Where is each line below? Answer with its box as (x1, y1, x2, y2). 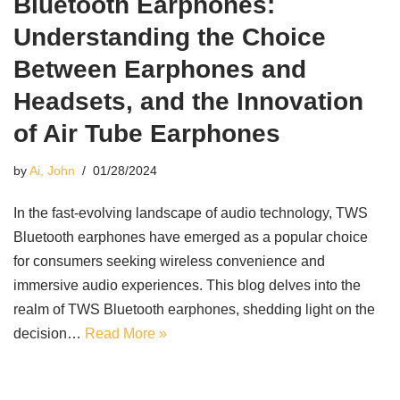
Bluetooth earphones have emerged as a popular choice (13, 229, 368, 245)
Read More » (85, 326, 167, 341)
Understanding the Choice (13, 23, 326, 51)
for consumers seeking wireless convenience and (13, 254, 325, 269)
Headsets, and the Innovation (13, 87, 363, 115)
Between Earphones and (13, 55, 306, 83)
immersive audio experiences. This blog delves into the (13, 278, 361, 293)
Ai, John (29, 163, 75, 178)
